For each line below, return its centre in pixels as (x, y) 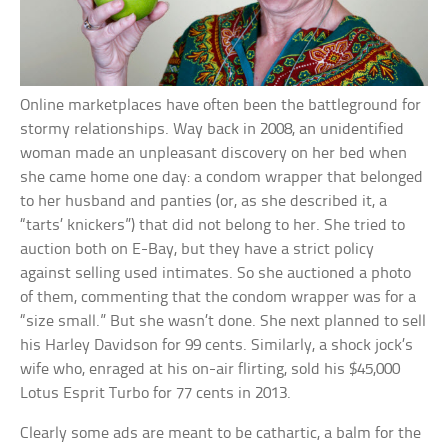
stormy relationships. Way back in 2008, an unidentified (212, 130)
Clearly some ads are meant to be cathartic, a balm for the (221, 434)
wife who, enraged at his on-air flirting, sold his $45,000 (210, 370)
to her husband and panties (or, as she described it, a (204, 202)
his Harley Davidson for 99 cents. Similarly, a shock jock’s (217, 346)
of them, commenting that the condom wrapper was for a (218, 298)
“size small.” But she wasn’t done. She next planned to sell (223, 322)
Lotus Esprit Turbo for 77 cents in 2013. (156, 394)
